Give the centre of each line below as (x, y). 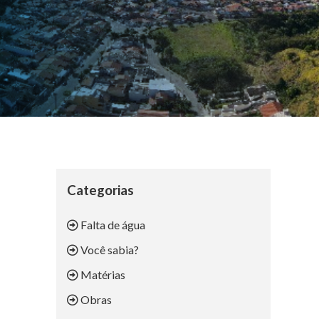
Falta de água (112, 225)
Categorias (100, 190)
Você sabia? (109, 250)
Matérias (102, 275)
